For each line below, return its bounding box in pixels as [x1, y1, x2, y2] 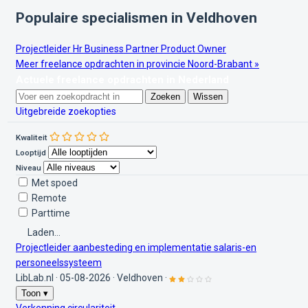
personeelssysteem [16, 257, 102, 269]
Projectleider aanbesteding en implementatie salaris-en [16, 242, 256, 254]
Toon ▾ [21, 288, 48, 299]
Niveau [16, 163, 41, 173]
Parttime [32, 208, 70, 219]
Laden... [25, 227, 60, 239]
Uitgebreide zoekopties [16, 106, 116, 118]
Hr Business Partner [73, 43, 161, 55]
